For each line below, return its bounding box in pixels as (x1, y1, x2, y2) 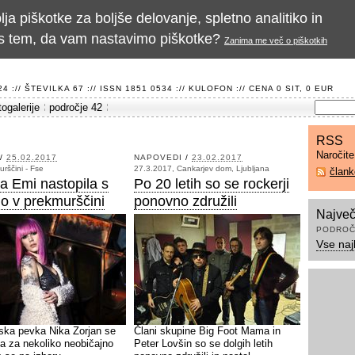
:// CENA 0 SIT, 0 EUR (233, 84, 334, 93)
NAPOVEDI (134, 153, 182, 162)
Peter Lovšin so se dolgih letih (134, 338, 273, 349)
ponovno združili (134, 193, 237, 209)
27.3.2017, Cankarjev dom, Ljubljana (134, 164, 269, 173)
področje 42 (49, 101, 102, 113)
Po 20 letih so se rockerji (134, 176, 289, 192)
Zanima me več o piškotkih (224, 36, 327, 45)
